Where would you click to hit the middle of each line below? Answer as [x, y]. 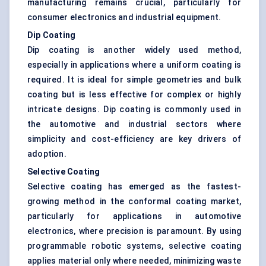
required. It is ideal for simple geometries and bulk [134, 80]
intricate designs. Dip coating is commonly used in [134, 110]
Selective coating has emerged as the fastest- [134, 187]
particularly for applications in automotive [134, 216]
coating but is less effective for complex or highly [134, 95]
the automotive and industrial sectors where [134, 124]
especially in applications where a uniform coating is [134, 65]
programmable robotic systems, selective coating [134, 246]
